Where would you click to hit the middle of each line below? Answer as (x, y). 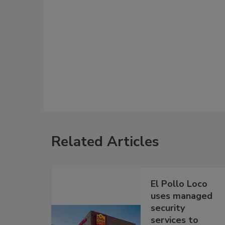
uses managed (182, 196)
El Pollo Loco (179, 184)
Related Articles (105, 142)
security (168, 208)
